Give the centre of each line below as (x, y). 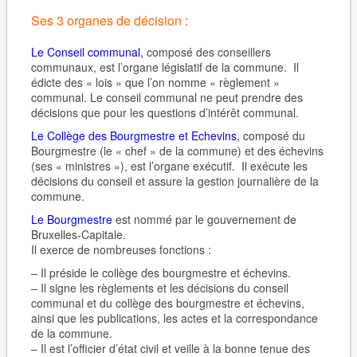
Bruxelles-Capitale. (78, 234)
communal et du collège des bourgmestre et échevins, (167, 303)
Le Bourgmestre (71, 219)
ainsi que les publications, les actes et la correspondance (174, 318)
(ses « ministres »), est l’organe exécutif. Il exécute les (169, 166)
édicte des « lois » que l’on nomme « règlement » (155, 82)
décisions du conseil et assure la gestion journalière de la (175, 181)
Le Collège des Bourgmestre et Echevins (133, 135)
